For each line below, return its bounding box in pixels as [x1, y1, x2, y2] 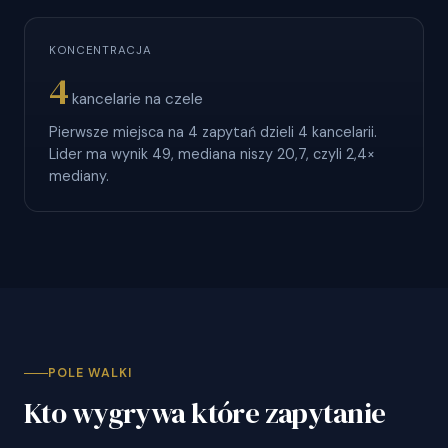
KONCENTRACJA [49, 42, 152, 58]
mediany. [49, 166, 109, 185]
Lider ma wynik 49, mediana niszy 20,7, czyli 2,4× [49, 144, 375, 163]
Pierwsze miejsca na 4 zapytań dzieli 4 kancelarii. [49, 122, 377, 141]
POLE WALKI [48, 364, 132, 381]
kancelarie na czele [72, 88, 203, 109]
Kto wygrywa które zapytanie [24, 392, 386, 433]
